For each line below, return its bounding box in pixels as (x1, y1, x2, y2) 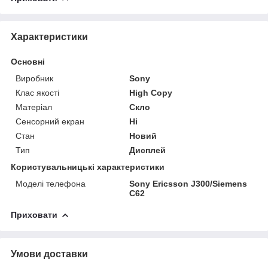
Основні (11, 56, 45, 66)
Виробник (16, 73, 53, 83)
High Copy (129, 87, 173, 98)
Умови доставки (11, 248, 88, 259)
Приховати (11, 209, 57, 220)
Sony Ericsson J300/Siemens (129, 178, 248, 188)
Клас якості (16, 87, 59, 98)
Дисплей (129, 145, 166, 155)
